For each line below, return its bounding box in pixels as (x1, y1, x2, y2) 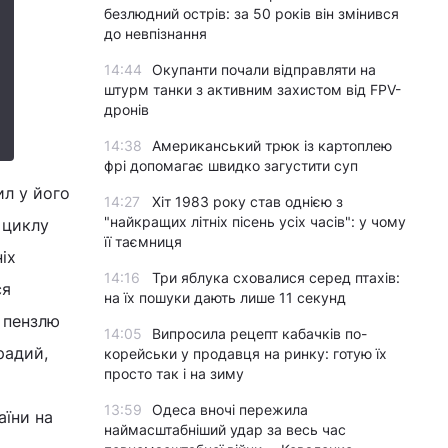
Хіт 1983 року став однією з (152, 193, 343, 210)
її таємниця (104, 233, 182, 250)
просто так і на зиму (104, 365, 244, 382)
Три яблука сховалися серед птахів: (152, 269, 400, 286)
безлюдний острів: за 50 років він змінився (104, 5, 399, 22)
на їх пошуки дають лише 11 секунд (104, 289, 346, 306)
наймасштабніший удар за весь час (104, 421, 346, 438)
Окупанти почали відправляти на (152, 61, 376, 78)
